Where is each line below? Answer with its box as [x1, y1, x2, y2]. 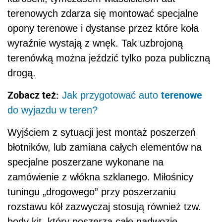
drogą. [7, 67, 36, 78]
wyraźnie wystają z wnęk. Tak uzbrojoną [7, 37, 183, 49]
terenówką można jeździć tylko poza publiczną [7, 52, 210, 63]
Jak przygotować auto [62, 89, 161, 101]
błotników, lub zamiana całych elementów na [7, 141, 202, 153]
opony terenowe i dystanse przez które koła [7, 22, 199, 34]
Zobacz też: [7, 88, 59, 102]
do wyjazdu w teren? [7, 104, 98, 115]
